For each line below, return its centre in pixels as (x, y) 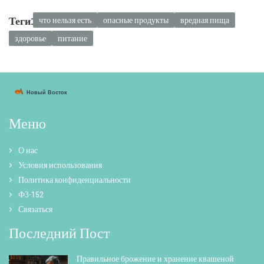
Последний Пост (59, 232)
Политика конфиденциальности (75, 179)
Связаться (35, 209)
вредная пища (205, 20)
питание (72, 38)
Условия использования (60, 164)
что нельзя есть (65, 20)
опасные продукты (136, 20)
